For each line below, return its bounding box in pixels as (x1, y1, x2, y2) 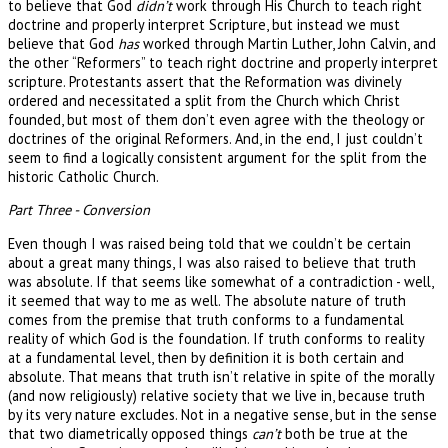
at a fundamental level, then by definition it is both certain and (8, 347, 404, 367)
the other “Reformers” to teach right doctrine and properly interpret (8, 52, 438, 72)
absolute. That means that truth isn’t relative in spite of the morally (8, 366, 434, 386)
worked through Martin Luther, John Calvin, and (139, 33, 436, 53)
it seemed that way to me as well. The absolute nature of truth (8, 290, 406, 310)
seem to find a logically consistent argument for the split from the (8, 147, 427, 167)
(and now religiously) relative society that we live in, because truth (8, 385, 425, 405)
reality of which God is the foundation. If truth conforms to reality (8, 328, 424, 348)
